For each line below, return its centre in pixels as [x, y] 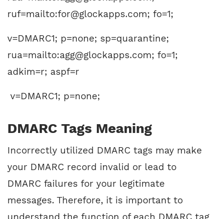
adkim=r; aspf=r [43, 72]
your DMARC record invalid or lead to [92, 167]
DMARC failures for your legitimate [86, 184]
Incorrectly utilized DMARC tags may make [105, 151]
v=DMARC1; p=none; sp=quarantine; [88, 39]
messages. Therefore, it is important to [95, 200]
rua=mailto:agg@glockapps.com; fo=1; [93, 55]
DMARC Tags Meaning [80, 129]
